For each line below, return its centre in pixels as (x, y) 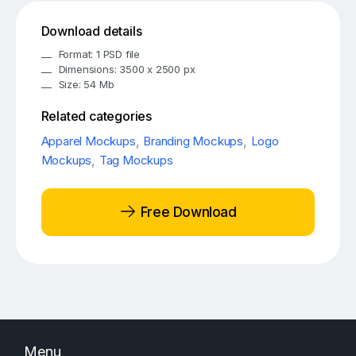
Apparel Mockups (88, 141)
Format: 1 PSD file (99, 54)
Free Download (187, 212)
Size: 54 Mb (86, 85)
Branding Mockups (193, 141)
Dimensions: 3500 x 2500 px (127, 70)
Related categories (97, 116)
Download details (91, 31)
